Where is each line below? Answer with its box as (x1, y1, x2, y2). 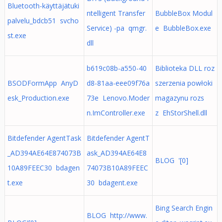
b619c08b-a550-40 (86, 63, 147, 73)
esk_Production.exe (7, 93, 69, 103)
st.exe (7, 31, 26, 40)
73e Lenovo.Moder (86, 93, 150, 103)
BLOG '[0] (155, 156, 188, 165)
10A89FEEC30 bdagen (7, 163, 80, 172)
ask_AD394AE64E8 (86, 148, 147, 158)
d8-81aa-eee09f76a (86, 78, 150, 88)
